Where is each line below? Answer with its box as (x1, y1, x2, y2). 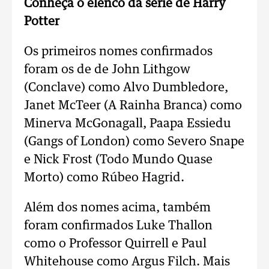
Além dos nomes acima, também (24, 201, 211, 214)
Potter (24, 15, 59, 28)
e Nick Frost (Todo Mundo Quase (24, 153, 213, 166)
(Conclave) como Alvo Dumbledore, (24, 81, 228, 94)
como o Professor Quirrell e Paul (24, 237, 207, 250)
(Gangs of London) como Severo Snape (24, 135, 244, 148)
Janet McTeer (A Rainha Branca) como (24, 99, 242, 112)
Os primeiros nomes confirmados (24, 45, 213, 58)
